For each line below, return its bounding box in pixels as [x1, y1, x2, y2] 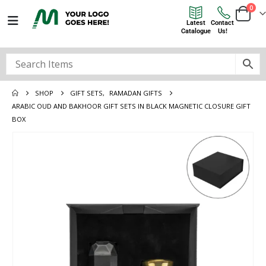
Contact [211, 19, 234, 27]
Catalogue [181, 27, 211, 35]
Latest [186, 19, 205, 27]
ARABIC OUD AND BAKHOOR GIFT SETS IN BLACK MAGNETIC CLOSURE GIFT [12, 102, 251, 110]
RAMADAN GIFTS [109, 88, 163, 97]
